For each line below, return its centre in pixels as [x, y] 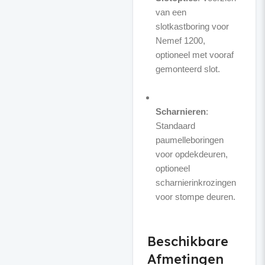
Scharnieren [180, 112]
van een [171, 12]
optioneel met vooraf [194, 55]
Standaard [175, 126]
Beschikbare [188, 241]
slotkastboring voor [192, 26]
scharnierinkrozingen [195, 182]
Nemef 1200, [180, 41]
